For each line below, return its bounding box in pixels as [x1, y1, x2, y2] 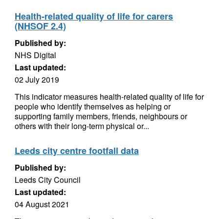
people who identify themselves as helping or [15, 101, 171, 112]
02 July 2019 [15, 74, 59, 85]
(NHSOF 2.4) [15, 20, 66, 32]
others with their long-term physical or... [15, 120, 149, 131]
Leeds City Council [15, 174, 81, 185]
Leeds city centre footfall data [15, 144, 139, 157]
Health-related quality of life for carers [15, 10, 173, 22]
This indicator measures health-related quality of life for [15, 91, 204, 102]
